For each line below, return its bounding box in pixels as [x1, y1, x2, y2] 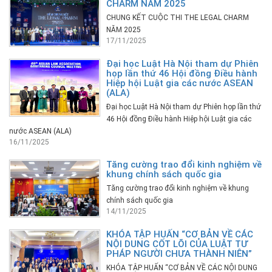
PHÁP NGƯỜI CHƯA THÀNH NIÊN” [106, 248, 252, 259]
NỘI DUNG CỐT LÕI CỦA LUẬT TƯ [106, 238, 248, 250]
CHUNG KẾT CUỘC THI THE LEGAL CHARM [106, 13, 249, 22]
